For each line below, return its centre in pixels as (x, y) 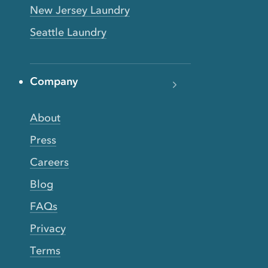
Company (54, 82)
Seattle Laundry (68, 33)
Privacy (48, 229)
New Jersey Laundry (80, 10)
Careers (49, 162)
